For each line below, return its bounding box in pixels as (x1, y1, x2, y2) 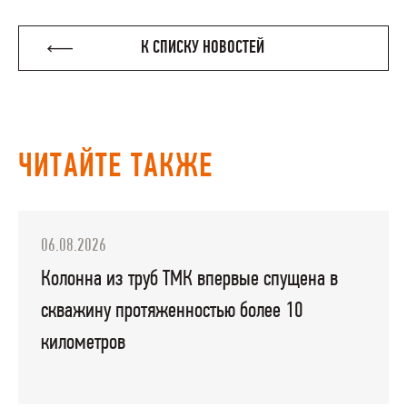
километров (40, 331, 125, 354)
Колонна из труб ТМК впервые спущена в (40, 267, 338, 291)
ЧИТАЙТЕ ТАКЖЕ (18, 151, 213, 185)
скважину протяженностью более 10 (40, 299, 303, 323)
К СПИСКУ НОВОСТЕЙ (140, 39, 264, 58)
